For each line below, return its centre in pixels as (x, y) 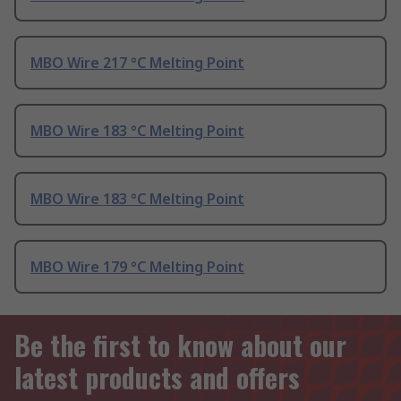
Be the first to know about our (180, 346)
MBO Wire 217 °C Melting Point (137, 63)
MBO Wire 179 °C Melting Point (137, 267)
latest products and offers (157, 378)
